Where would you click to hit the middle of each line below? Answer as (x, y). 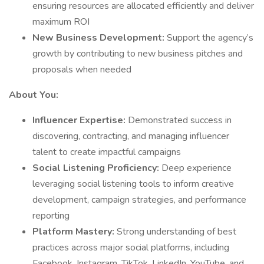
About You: (34, 95)
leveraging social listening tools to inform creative (133, 184)
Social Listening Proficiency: (97, 168)
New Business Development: (100, 38)
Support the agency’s (210, 38)
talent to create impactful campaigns (107, 152)
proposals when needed (82, 70)
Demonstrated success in (180, 120)
